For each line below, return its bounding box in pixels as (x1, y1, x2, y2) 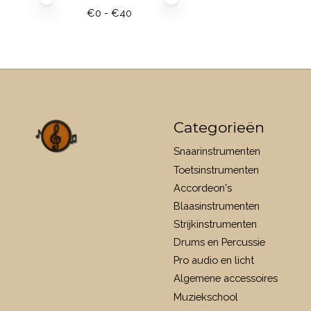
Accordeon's (173, 181, 232, 194)
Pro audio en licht (173, 254, 254, 267)
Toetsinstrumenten (173, 163, 259, 176)
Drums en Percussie (173, 236, 265, 249)
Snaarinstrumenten (173, 145, 260, 158)
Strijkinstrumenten (173, 217, 257, 230)
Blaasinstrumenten (173, 199, 260, 212)
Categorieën (173, 119, 264, 137)
